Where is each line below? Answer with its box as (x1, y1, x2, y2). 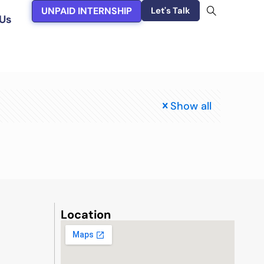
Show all (170, 99, 212, 114)
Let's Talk (151, 5, 191, 16)
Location (61, 207, 111, 223)
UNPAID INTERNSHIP (41, 5, 133, 17)
